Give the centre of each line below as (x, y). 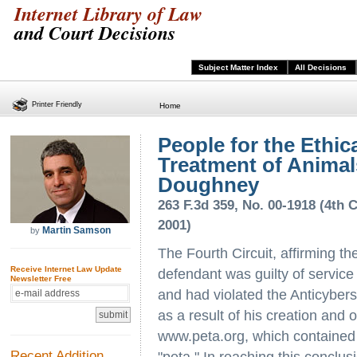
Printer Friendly (57, 104)
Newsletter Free (41, 279)
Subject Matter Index (240, 67)
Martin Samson (76, 230)
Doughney (208, 185)
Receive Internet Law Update (66, 269)
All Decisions (322, 67)
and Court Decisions (95, 33)
